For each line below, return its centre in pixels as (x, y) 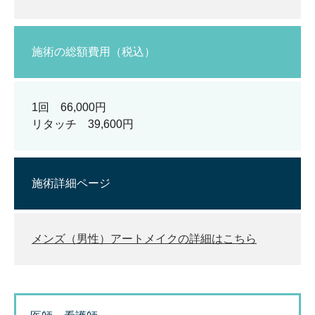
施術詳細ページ (71, 183)
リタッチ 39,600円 (83, 124)
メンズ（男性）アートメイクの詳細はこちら (144, 239)
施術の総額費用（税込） (94, 52)
